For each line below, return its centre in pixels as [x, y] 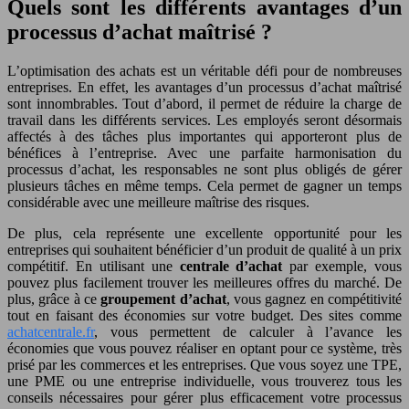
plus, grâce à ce [54, 299]
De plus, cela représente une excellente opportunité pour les [204, 233]
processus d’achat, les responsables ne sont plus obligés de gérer [204, 169]
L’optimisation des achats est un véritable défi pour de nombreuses [204, 70]
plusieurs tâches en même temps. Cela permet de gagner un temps [204, 185]
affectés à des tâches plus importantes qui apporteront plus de [204, 136]
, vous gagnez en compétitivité [314, 299]
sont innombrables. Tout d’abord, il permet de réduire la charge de [204, 103]
